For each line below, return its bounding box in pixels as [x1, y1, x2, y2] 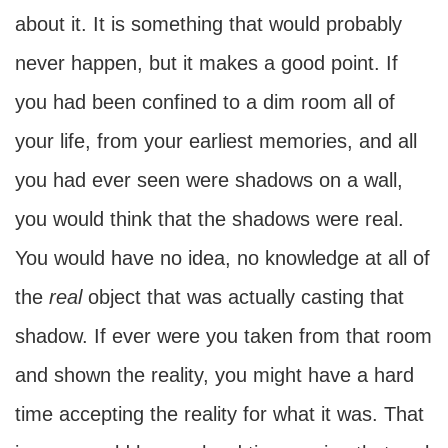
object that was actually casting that [88, 286, 404, 308]
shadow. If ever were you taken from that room [15, 325, 432, 347]
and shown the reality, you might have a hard [15, 364, 414, 386]
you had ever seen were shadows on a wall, [15, 169, 403, 191]
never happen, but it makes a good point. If [15, 52, 398, 74]
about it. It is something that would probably [15, 13, 402, 35]
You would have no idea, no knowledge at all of [15, 247, 430, 269]
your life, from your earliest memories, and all [15, 130, 417, 152]
